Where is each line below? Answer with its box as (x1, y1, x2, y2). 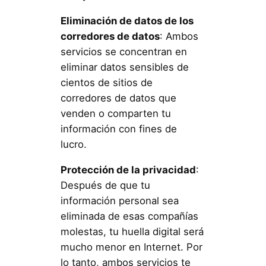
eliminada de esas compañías (60, 210, 198, 222)
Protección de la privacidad (60, 163, 196, 176)
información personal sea (60, 194, 179, 207)
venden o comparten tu (60, 107, 171, 120)
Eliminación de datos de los (60, 15, 194, 27)
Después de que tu (60, 179, 150, 191)
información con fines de (60, 123, 177, 135)
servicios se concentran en (60, 46, 187, 58)
